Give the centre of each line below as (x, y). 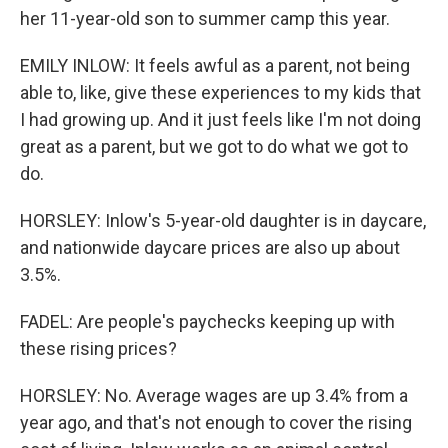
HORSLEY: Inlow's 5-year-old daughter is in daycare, (223, 220)
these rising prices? (98, 348)
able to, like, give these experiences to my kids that (220, 92)
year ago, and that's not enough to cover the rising (216, 422)
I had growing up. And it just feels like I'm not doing (220, 119)
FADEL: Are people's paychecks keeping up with (207, 321)
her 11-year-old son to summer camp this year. (205, 18)
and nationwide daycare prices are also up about (210, 247)
